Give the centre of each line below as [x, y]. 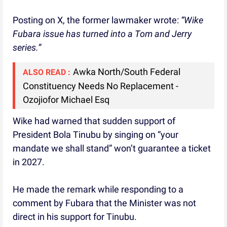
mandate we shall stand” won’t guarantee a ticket [112, 148]
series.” [27, 47]
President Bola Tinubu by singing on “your [96, 134]
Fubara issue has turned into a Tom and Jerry [102, 33]
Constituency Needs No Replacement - [101, 86]
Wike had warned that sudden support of [94, 121]
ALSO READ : [47, 72]
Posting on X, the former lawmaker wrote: [97, 20]
